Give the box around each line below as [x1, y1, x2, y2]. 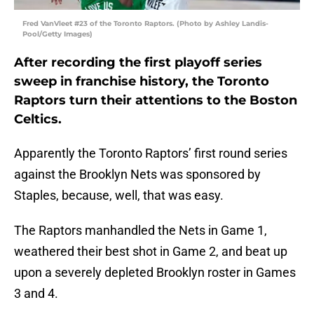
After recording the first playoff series [14, 55, 262, 71]
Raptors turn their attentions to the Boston [14, 93, 297, 109]
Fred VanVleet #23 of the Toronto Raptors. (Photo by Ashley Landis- [22, 19, 268, 29]
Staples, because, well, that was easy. [14, 188, 224, 203]
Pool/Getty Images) [22, 29, 93, 39]
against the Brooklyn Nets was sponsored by [14, 167, 261, 182]
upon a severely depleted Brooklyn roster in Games [14, 265, 296, 280]
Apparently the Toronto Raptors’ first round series [14, 146, 287, 161]
